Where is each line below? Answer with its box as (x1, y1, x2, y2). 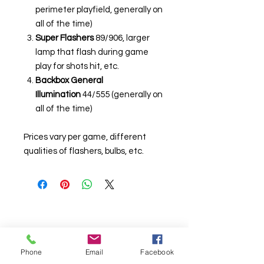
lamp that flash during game (35, 47, 148, 57)
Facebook (140, 247, 174, 256)
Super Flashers (35, 33, 94, 42)
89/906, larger (94, 33, 150, 42)
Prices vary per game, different (24, 132, 146, 141)
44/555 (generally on (81, 90, 163, 99)
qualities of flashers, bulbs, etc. (24, 146, 144, 156)
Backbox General (35, 75, 103, 85)
